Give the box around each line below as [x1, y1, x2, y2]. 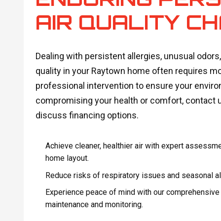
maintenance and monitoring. [45, 200, 143, 210]
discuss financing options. [35, 110, 139, 121]
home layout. [45, 153, 89, 163]
